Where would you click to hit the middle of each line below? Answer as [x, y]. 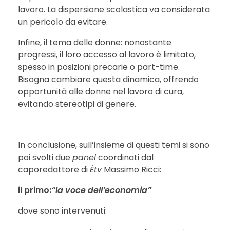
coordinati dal [125, 157]
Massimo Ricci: [131, 169]
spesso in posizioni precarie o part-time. [99, 67]
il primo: [35, 190]
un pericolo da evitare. [63, 22]
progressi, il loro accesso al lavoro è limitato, [107, 54]
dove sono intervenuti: [62, 210]
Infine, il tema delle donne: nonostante [95, 42]
